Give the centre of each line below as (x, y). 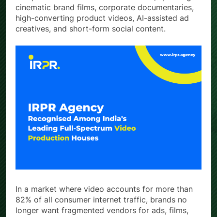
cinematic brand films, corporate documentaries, (105, 8)
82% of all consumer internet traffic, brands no (101, 200)
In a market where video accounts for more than (104, 189)
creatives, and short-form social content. (91, 29)
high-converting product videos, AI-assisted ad (102, 18)
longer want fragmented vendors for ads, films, (102, 210)
